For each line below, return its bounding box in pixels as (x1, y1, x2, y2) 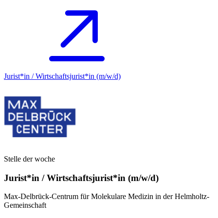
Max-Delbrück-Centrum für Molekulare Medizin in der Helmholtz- (4, 192, 209, 201)
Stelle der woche (4, 154, 55, 163)
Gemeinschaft (4, 201, 46, 210)
